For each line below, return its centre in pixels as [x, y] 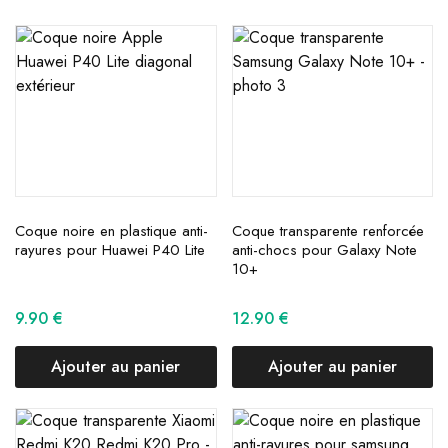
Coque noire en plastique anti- [111, 230]
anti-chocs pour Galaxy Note [324, 249]
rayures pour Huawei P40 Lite [110, 249]
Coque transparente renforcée [327, 230]
